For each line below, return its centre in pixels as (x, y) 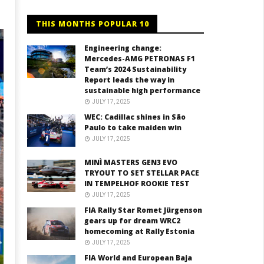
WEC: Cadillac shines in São (135, 117)
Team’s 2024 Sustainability (136, 70)
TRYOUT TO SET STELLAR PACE (142, 173)
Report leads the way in (130, 80)
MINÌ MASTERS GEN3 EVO (131, 163)
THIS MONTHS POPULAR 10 (92, 24)
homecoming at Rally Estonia (140, 232)
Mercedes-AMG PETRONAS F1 (140, 59)
